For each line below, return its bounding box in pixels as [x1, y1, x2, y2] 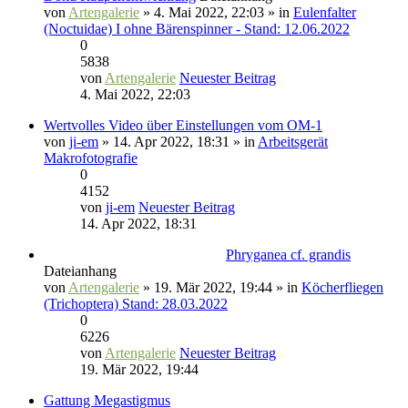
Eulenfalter [293, 5, 356, 20]
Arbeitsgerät [258, 134, 328, 149]
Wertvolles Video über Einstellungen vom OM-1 [44, 117, 322, 133]
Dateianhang [44, 263, 117, 279]
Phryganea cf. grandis [226, 247, 351, 262]
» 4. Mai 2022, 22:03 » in [139, 5, 293, 20]
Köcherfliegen [301, 280, 383, 295]
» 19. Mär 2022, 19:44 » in [139, 280, 301, 295]
